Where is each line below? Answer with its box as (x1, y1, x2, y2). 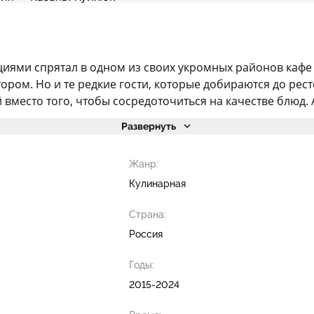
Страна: (128, 209, 166, 220)
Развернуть (121, 121, 176, 132)
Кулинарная (128, 178, 186, 189)
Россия (128, 228, 163, 240)
